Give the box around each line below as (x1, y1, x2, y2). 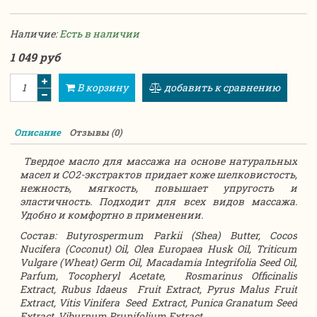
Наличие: (10, 26, 59, 40)
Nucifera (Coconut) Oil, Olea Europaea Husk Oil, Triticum (20, 241, 297, 255)
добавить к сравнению (164, 80, 280, 94)
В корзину (75, 80, 128, 94)
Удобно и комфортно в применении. (20, 207, 205, 221)
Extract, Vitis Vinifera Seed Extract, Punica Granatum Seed (20, 295, 297, 309)
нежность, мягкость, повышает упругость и (20, 180, 297, 195)
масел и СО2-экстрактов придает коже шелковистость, (20, 167, 297, 181)
